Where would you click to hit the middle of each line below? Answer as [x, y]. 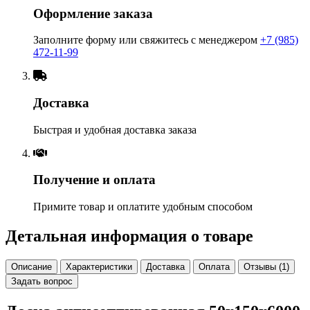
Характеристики [99, 267]
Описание [31, 267]
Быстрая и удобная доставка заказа [115, 129]
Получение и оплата [94, 180]
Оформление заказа [93, 13]
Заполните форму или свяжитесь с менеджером [147, 40]
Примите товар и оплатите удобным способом [143, 207]
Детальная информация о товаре [129, 236]
